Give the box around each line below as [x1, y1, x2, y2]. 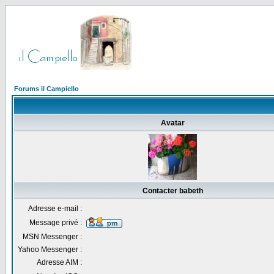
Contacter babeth [143, 187, 203, 195]
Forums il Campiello [14, 85, 79, 92]
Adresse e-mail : [28, 204, 82, 213]
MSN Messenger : [23, 232, 82, 241]
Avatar [161, 119, 185, 127]
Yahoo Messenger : [18, 245, 82, 254]
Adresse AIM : [37, 258, 82, 267]
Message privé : [29, 218, 82, 227]
